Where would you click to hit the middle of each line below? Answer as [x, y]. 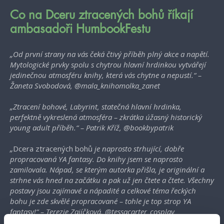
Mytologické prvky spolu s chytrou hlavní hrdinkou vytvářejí [108, 65]
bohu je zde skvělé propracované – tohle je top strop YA [100, 201]
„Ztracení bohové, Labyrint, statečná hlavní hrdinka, [96, 107]
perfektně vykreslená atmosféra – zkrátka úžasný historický [106, 117]
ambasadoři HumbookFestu [80, 29]
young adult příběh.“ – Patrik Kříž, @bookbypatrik [92, 128]
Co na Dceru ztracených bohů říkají [101, 15]
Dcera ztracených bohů [53, 149]
